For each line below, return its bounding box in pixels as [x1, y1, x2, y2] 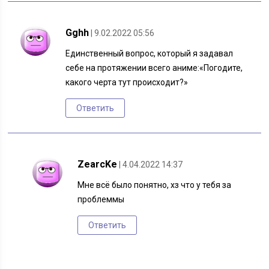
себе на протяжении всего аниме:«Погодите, [65, 63, 243, 73]
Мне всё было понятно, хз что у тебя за [77, 180, 232, 190]
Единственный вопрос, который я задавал [65, 49, 234, 59]
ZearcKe [77, 159, 118, 171]
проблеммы [77, 195, 125, 205]
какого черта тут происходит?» [65, 77, 189, 88]
